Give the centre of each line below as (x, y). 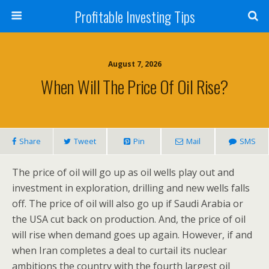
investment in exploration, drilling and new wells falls (131, 188)
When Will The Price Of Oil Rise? (134, 86)
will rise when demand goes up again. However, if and (132, 235)
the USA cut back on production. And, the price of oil (129, 219)
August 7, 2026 (134, 64)
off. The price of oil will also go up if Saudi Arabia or (128, 204)
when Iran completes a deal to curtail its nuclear (119, 250)
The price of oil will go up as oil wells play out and (123, 172)
